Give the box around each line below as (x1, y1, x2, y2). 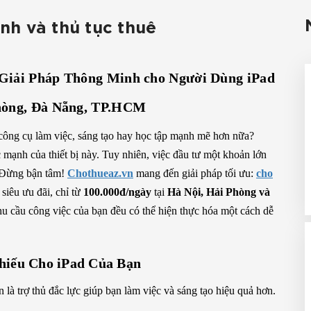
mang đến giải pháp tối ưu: (133, 167, 256, 179)
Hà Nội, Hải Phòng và (167, 186, 270, 198)
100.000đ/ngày (83, 186, 151, 198)
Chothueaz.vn (67, 167, 133, 179)
